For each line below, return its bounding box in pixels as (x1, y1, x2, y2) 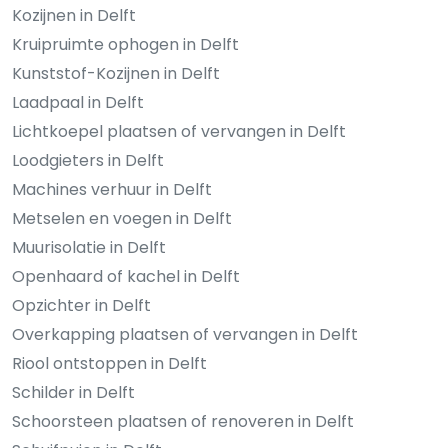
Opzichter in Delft (12, 294, 151, 318)
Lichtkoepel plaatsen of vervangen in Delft (12, 120, 346, 144)
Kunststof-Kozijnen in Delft (12, 62, 220, 86)
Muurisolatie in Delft (12, 236, 166, 260)
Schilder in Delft (12, 381, 135, 405)
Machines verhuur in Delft (12, 178, 212, 202)
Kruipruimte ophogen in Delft (12, 33, 239, 57)
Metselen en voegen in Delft (12, 207, 232, 231)
